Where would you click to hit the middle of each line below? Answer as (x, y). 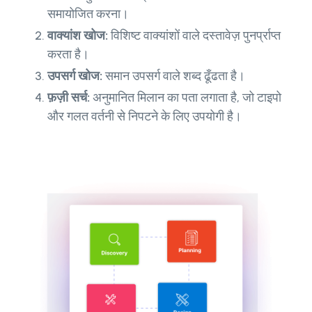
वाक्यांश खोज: (79, 35)
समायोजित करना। (88, 14)
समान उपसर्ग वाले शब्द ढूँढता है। (175, 76)
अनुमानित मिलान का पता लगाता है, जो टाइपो (186, 97)
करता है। (68, 54)
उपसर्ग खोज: (76, 76)
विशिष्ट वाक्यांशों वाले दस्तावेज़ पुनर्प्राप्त (196, 35)
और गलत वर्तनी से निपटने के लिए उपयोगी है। (145, 116)
